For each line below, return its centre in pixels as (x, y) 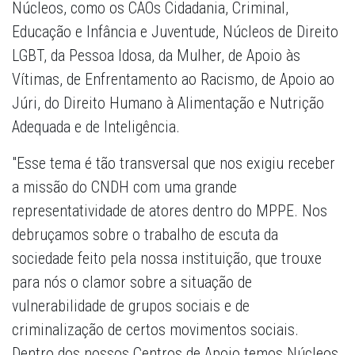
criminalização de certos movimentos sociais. (155, 330)
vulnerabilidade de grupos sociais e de (131, 306)
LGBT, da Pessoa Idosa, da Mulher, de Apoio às (156, 56)
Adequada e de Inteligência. (96, 127)
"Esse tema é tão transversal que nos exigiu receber (174, 164)
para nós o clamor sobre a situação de (132, 282)
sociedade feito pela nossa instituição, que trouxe (167, 259)
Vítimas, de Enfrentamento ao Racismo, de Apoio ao (173, 80)
